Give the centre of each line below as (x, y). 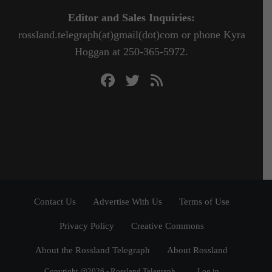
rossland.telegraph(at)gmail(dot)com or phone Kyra (131, 34)
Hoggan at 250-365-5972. (131, 51)
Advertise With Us (127, 201)
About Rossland (197, 250)
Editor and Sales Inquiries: (131, 17)
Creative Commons (167, 225)
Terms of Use (204, 201)
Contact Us (55, 201)
